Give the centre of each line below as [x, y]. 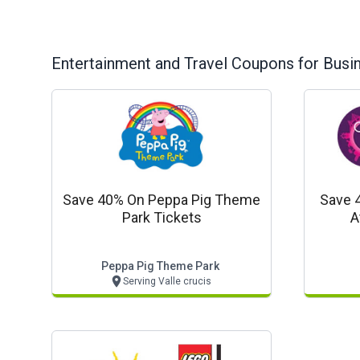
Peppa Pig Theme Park [160, 266]
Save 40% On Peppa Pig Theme [162, 200]
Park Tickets [162, 217]
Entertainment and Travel [141, 64]
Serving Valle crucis [167, 281]
